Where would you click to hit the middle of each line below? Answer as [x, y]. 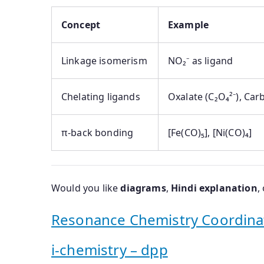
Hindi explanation [214, 188]
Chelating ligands [101, 97]
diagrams [143, 188]
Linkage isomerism [104, 61]
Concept [81, 25]
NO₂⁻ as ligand [201, 61]
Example [189, 25]
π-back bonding [98, 133]
